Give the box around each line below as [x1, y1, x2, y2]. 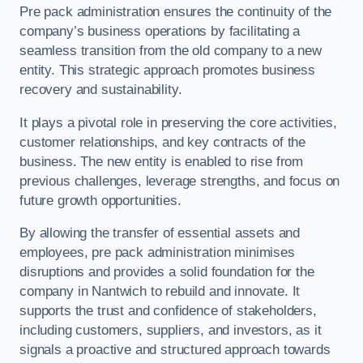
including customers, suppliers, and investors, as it [19, 322, 322, 339]
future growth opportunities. [19, 192, 181, 208]
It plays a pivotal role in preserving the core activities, [19, 114, 337, 130]
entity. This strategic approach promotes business [19, 62, 315, 79]
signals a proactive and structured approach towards [19, 342, 331, 358]
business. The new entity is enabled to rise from [19, 153, 304, 169]
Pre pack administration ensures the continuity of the [19, 4, 332, 20]
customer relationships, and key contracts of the [19, 134, 306, 150]
